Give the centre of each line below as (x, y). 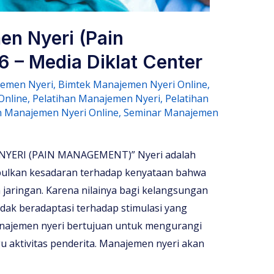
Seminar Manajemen (171, 113)
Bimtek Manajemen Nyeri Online (132, 85)
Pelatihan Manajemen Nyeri (96, 99)
